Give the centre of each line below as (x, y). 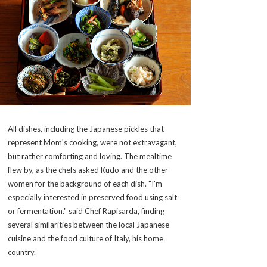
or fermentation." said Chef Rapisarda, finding (86, 211)
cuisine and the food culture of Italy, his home (86, 238)
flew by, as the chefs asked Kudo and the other (88, 170)
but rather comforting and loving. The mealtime (90, 156)
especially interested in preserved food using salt (92, 197)
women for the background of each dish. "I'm (85, 183)
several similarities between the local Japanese (89, 224)
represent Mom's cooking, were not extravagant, (92, 142)
